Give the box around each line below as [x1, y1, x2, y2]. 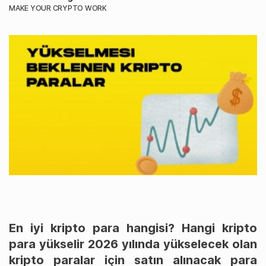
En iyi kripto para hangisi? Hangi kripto [9, 220, 257, 235]
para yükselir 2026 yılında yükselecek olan [9, 236, 257, 251]
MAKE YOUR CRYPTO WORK [9, 4, 107, 13]
